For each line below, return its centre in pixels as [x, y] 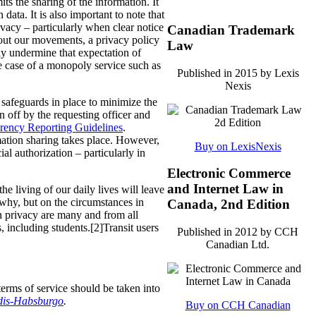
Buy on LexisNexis [238, 146]
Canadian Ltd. [238, 245]
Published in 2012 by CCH [238, 232]
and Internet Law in [225, 189]
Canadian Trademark [231, 30]
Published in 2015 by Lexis [238, 73]
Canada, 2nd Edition [229, 205]
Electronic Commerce [229, 174]
